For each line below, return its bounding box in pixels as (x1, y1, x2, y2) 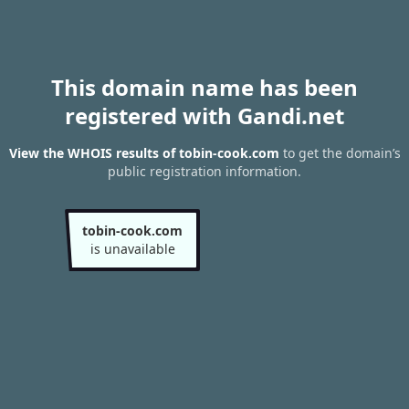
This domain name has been (51, 72, 358, 102)
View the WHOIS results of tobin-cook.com (8, 144, 279, 163)
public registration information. (108, 163, 301, 181)
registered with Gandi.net (65, 100, 344, 131)
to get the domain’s (278, 144, 401, 163)
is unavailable (89, 240, 175, 257)
